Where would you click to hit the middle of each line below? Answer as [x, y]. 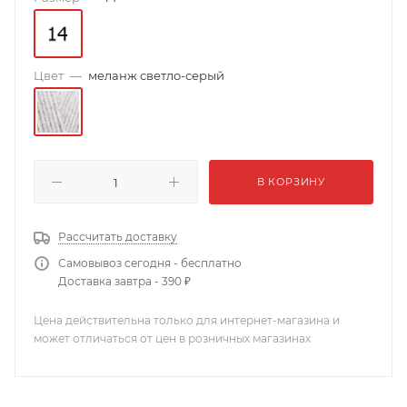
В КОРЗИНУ [291, 182]
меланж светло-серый [156, 75]
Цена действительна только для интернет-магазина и [187, 320]
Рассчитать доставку [118, 237]
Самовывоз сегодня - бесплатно [150, 263]
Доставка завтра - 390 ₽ [124, 281]
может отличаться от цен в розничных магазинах [172, 338]
